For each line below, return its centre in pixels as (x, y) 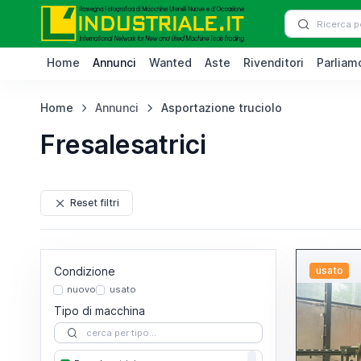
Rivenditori (273, 62)
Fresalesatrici (123, 145)
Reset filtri (94, 203)
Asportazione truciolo (222, 108)
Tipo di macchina (99, 311)
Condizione (84, 271)
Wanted (170, 62)
